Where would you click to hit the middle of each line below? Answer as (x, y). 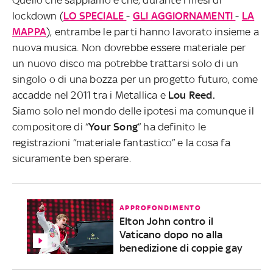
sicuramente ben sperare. (72, 158)
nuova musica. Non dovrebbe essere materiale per (129, 47)
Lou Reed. (192, 95)
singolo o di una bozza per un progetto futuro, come (135, 79)
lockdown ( (38, 16)
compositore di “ (51, 126)
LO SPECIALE (95, 16)
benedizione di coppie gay (181, 248)
